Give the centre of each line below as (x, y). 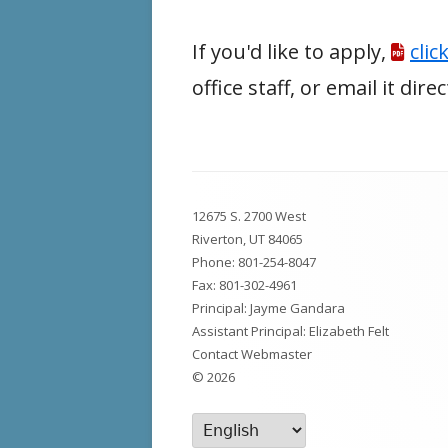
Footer (223, 193)
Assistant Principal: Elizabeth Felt (290, 331)
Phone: (215, 262)
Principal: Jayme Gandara (268, 308)
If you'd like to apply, (291, 51)
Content (231, 228)
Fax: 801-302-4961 (244, 285)
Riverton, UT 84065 (247, 239)
